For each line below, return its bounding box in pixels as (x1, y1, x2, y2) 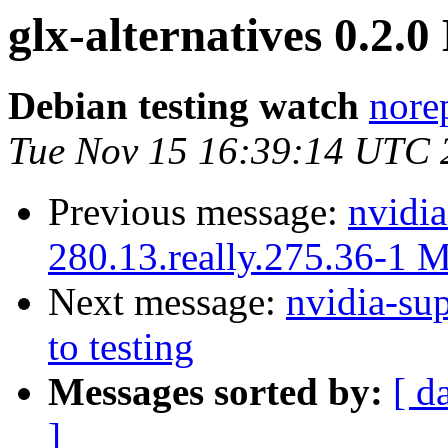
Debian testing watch (8, 84, 359, 128)
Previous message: (48, 190, 348, 234)
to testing (48, 325, 194, 369)
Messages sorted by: (48, 370, 383, 414)
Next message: (48, 280, 286, 324)
